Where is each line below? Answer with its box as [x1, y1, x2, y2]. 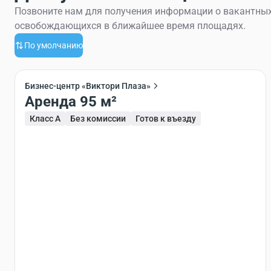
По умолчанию [24, 41, 83, 50]
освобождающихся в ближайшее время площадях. [15, 20, 246, 31]
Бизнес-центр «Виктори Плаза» [25, 81, 151, 91]
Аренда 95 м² [80, 93, 117, 110]
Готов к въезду [135, 114, 196, 123]
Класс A [30, 114, 60, 123]
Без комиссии [70, 114, 126, 123]
